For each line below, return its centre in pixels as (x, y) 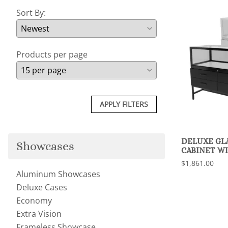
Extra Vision (39, 213)
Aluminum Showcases (58, 174)
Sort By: (31, 12)
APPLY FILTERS (124, 104)
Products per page (52, 54)
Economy (34, 200)
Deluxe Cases (42, 187)
